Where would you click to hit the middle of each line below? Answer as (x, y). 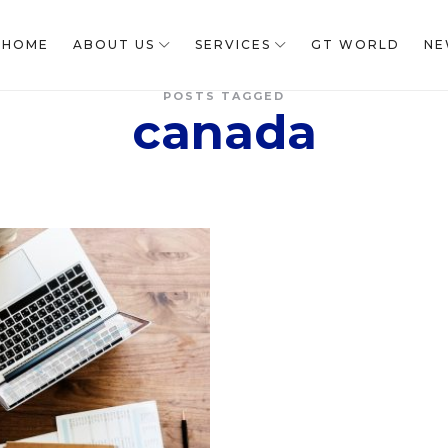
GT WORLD (355, 44)
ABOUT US (113, 44)
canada (224, 132)
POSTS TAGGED (224, 96)
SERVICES (232, 44)
